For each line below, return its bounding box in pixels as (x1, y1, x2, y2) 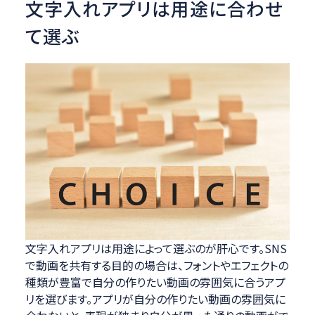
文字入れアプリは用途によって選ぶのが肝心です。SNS (25, 239, 287, 257)
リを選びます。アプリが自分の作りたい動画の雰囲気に (25, 290, 285, 307)
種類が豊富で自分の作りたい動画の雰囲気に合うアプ (25, 273, 285, 290)
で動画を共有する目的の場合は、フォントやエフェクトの (25, 256, 288, 274)
